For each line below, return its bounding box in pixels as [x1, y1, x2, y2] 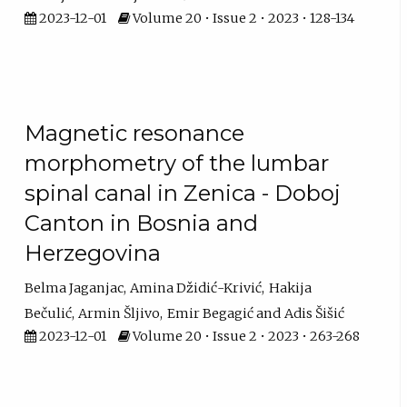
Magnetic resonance [25, 120, 245, 147]
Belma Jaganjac [25, 279, 124, 296]
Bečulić [25, 304, 73, 322]
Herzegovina [25, 240, 162, 267]
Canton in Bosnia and [25, 210, 259, 237]
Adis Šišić [284, 304, 345, 322]
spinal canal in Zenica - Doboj [25, 180, 342, 207]
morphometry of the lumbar [25, 150, 330, 177]
